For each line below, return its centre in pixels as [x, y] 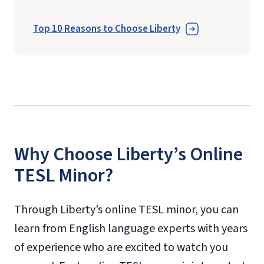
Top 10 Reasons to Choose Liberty [107, 29]
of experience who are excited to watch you [121, 247]
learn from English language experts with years [131, 228]
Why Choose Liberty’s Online [128, 154]
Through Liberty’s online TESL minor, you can [126, 209]
